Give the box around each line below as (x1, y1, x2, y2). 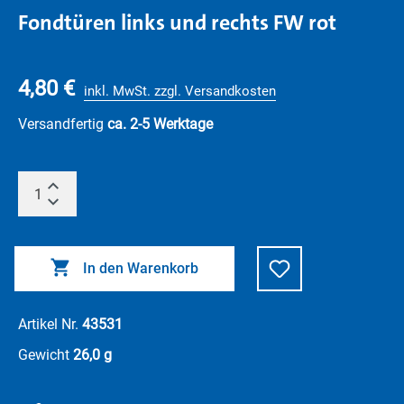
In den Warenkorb (83, 260, 198, 277)
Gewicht (18, 346, 73, 363)
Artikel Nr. (18, 316, 82, 333)
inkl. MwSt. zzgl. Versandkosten (84, 83, 276, 99)
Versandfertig (18, 115, 107, 133)
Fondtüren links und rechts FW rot (18, 8, 336, 37)
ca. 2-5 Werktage (107, 115, 213, 133)
